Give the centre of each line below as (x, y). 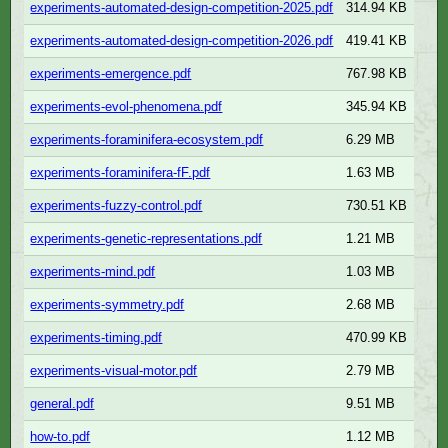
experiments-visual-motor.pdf (114, 371)
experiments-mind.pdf (93, 272)
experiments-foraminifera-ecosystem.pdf (147, 140)
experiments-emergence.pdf (111, 74)
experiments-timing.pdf (96, 338)
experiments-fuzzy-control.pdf (116, 206)
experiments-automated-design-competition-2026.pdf (182, 41)
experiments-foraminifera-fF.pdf (120, 173)
